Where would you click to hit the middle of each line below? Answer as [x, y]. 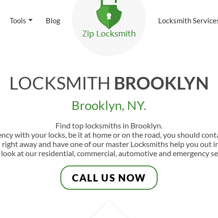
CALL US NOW [109, 178]
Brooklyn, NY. [109, 105]
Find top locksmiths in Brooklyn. [109, 125]
